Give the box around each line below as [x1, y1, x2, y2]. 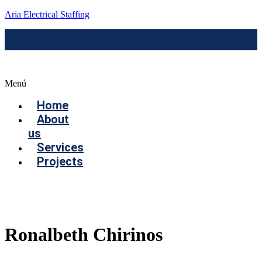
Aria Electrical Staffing [5, 9, 89, 19]
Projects [37, 154, 83, 168]
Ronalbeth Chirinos [5, 224, 163, 246]
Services [37, 140, 84, 154]
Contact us [16, 178, 62, 188]
